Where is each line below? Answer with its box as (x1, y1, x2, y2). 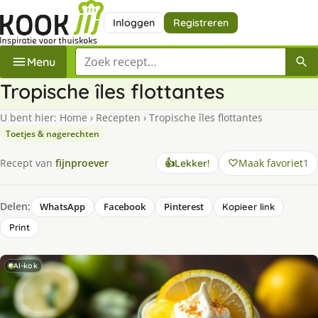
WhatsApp (40, 199, 85, 213)
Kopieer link (222, 200, 275, 212)
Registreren (172, 16, 229, 29)
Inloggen (112, 16, 155, 29)
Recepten (96, 110, 141, 124)
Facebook (104, 199, 146, 213)
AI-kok (13, 261, 38, 271)
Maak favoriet (238, 155, 303, 170)
